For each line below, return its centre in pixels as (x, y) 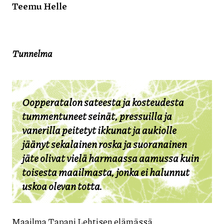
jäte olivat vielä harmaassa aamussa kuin (110, 158)
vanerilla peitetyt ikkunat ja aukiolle (99, 130)
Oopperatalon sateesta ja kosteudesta (103, 102)
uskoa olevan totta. (62, 186)
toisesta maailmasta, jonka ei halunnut (106, 172)
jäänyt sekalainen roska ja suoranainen (104, 144)
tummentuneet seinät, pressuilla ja (97, 116)
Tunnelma (32, 53)
